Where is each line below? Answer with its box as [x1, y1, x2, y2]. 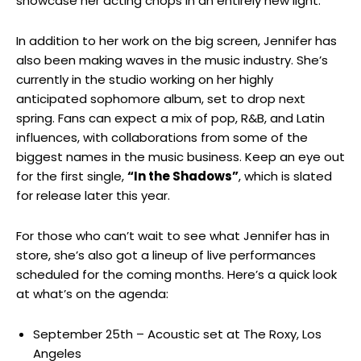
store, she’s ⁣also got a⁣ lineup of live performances [16, 246, 316, 263]
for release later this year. [16, 186, 170, 204]
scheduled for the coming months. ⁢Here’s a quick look [16, 265, 337, 283]
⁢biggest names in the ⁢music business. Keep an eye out [16, 147, 345, 165]
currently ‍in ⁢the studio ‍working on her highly [16, 70, 273, 88]
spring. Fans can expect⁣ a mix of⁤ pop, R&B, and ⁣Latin [16, 109, 325, 127]
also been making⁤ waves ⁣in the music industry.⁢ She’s [16, 51, 328, 68]
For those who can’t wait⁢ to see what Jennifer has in [16, 226, 330, 244]
